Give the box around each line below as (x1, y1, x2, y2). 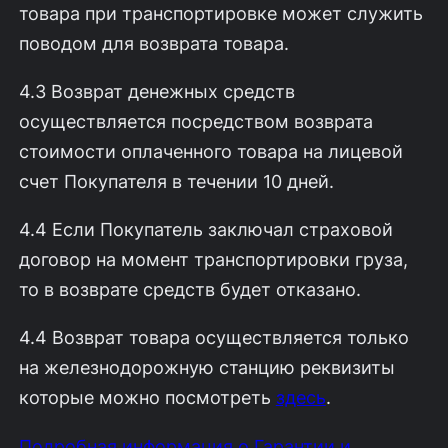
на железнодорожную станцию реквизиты (18, 356, 395, 379)
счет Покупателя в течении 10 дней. (18, 170, 334, 193)
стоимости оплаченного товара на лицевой (18, 140, 403, 163)
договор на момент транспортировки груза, (18, 248, 408, 271)
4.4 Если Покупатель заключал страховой (18, 218, 393, 241)
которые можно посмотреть (18, 386, 276, 409)
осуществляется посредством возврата (18, 110, 373, 133)
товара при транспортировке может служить (18, 2, 423, 25)
